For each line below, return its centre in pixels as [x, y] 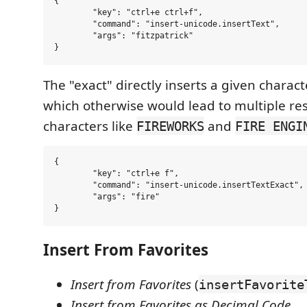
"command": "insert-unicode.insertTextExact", [73, 185]
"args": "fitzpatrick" [73, 36]
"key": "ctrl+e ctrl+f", [73, 13]
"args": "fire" [73, 197]
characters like [90, 126]
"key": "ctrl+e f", [73, 174]
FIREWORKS [170, 126]
